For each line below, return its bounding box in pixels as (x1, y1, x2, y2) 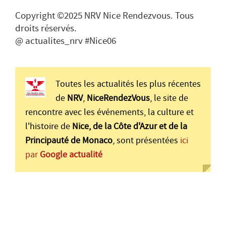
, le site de (150, 93, 188, 103)
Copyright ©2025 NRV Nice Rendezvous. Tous (15, 10, 194, 21)
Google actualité (40, 149, 102, 160)
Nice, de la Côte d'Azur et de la (72, 121, 187, 132)
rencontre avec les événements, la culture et (25, 107, 194, 118)
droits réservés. (15, 22, 77, 34)
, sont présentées (112, 135, 178, 146)
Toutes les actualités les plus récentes (55, 79, 201, 89)
